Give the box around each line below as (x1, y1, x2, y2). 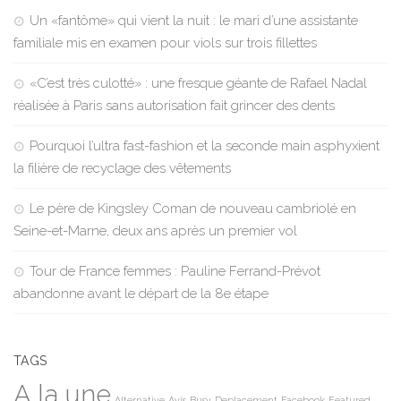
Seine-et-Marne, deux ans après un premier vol (13, 223, 297, 240)
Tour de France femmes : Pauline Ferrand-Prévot (30, 263, 320, 280)
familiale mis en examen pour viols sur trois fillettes (13, 35, 317, 52)
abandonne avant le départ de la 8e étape (13, 286, 269, 303)
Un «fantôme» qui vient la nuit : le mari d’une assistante (30, 13, 358, 30)
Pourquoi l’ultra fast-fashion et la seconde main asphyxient (30, 138, 380, 155)
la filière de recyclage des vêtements (13, 160, 231, 177)
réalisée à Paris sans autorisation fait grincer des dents (13, 98, 335, 115)
